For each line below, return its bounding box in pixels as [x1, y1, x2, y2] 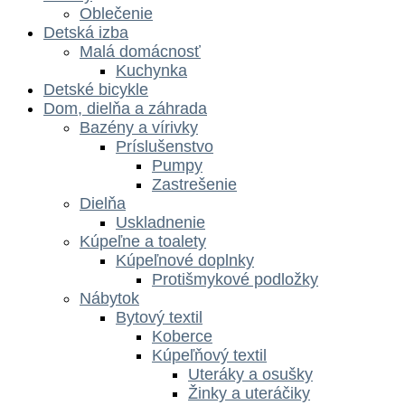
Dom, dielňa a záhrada [43, 99, 207, 118]
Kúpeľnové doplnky [116, 251, 254, 270]
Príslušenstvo [116, 137, 213, 156]
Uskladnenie [116, 213, 205, 232]
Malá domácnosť [80, 42, 201, 61]
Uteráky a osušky [188, 365, 313, 384]
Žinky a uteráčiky [188, 384, 310, 403]
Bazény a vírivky [80, 118, 198, 137]
